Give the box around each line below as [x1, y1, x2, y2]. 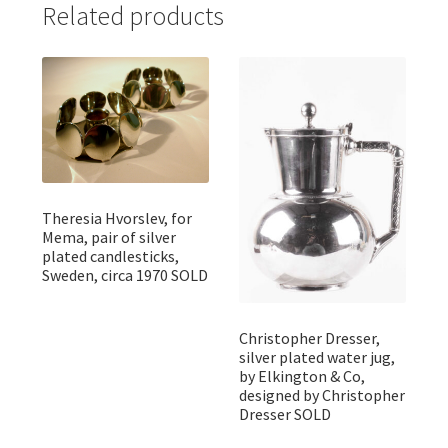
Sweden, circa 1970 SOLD [41, 265, 208, 286]
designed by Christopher [238, 385, 405, 406]
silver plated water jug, [238, 347, 395, 368]
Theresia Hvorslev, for [41, 208, 192, 229]
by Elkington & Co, [238, 366, 365, 387]
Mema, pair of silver [41, 227, 176, 248]
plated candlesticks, [41, 246, 179, 267]
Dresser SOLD [238, 404, 331, 425]
